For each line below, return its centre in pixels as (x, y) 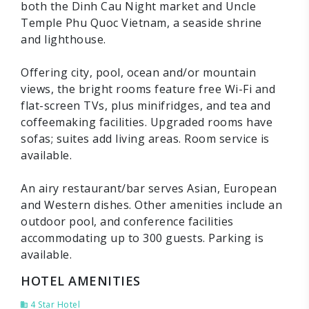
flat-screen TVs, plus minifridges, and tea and (146, 106)
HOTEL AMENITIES (81, 281)
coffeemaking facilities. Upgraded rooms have (147, 122)
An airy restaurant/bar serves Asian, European (149, 188)
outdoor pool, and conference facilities (127, 221)
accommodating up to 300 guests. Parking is (142, 238)
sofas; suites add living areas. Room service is (145, 139)
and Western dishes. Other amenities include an (151, 205)
